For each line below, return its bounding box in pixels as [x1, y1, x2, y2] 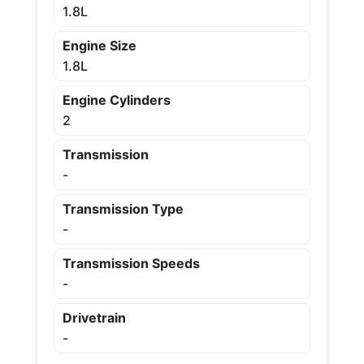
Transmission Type [62, 201, 184, 217]
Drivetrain [62, 310, 126, 326]
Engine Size [62, 37, 136, 54]
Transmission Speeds [62, 255, 200, 271]
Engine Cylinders [62, 92, 171, 108]
